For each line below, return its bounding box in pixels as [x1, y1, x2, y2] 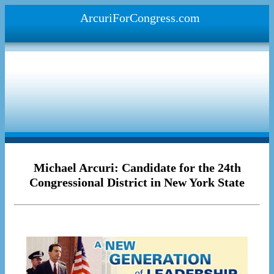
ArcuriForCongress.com [80, 11, 200, 24]
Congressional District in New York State [29, 176, 245, 190]
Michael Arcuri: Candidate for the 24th [33, 161, 241, 175]
